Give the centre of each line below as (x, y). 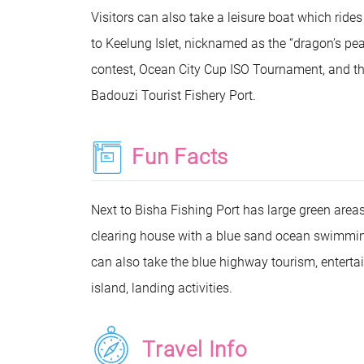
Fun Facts (180, 157)
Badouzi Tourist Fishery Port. (173, 95)
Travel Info (195, 349)
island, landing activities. (162, 288)
